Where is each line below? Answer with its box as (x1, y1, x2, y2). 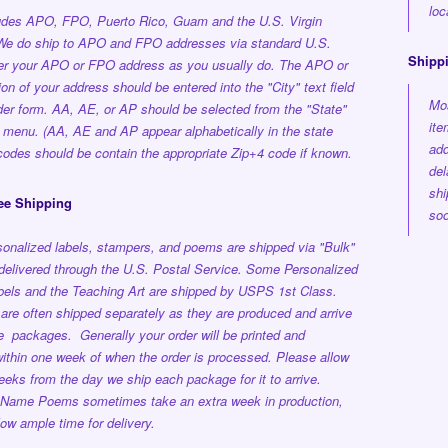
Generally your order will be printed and (79, 325, 305, 344)
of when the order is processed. (85, 347, 276, 366)
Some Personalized (245, 259, 358, 278)
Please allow (275, 347, 349, 366)
